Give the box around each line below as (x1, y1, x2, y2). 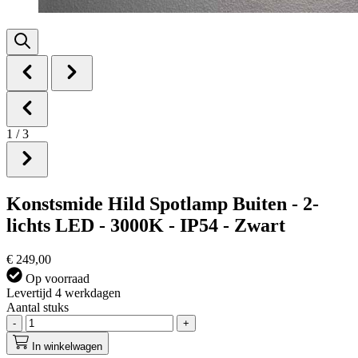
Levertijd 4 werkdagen (6, 285, 121, 300)
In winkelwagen (32, 340, 102, 352)
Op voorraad (22, 271, 89, 285)
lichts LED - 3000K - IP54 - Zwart (6, 214, 285, 236)
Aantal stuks (6, 300, 69, 314)
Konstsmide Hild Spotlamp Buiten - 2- (6, 193, 319, 214)
